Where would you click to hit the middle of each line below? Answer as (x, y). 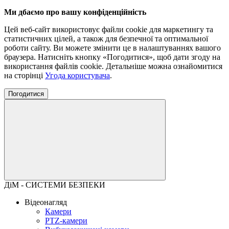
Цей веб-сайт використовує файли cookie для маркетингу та (109, 29)
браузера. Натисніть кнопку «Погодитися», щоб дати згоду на (112, 57)
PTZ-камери (66, 220)
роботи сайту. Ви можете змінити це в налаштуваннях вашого (112, 48)
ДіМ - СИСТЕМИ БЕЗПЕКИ (55, 185)
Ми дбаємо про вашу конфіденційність (75, 12)
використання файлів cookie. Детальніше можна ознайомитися (113, 66)
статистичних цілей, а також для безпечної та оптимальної (106, 38)
